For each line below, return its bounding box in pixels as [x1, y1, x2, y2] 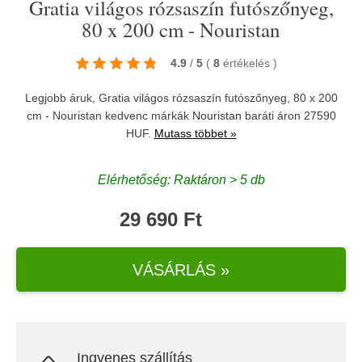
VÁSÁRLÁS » [133, 260, 229, 279]
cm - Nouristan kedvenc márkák [26, 109, 192, 122]
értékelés [222, 57, 273, 69]
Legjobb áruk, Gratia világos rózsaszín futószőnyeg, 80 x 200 [24, 91, 338, 104]
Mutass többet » [154, 127, 237, 140]
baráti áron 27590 [241, 109, 336, 122]
